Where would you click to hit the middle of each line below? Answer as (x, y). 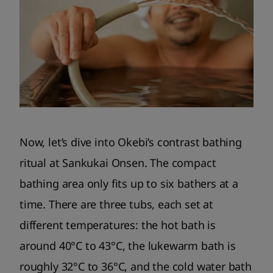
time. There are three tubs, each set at (116, 204)
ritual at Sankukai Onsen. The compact (118, 162)
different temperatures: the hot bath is (118, 225)
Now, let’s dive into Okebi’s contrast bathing (131, 142)
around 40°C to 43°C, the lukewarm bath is (128, 245)
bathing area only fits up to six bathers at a (129, 183)
